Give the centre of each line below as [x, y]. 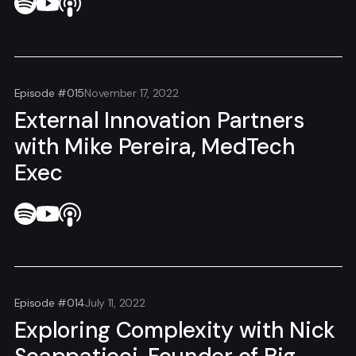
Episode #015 [49, 93]
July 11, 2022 [115, 303]
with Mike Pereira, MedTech [155, 146]
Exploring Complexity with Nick [175, 331]
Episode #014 [50, 303]
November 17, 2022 [132, 93]
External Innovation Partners [159, 120]
